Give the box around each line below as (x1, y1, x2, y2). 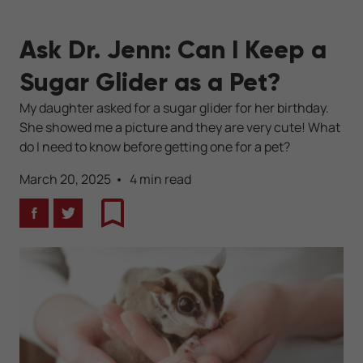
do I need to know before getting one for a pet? (19, 138, 290, 156)
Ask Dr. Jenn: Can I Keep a (19, 34, 327, 65)
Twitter (67, 213, 110, 232)
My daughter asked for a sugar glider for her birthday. (19, 99, 329, 117)
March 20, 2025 (19, 170, 111, 188)
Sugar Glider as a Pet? (19, 66, 281, 97)
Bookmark (111, 213, 171, 232)
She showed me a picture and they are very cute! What (19, 118, 340, 136)
